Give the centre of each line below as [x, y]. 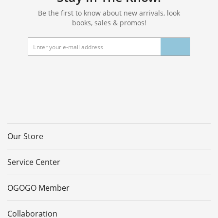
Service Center [34, 162]
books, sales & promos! [109, 22]
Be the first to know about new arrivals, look [109, 13]
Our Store [25, 136]
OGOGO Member [38, 188]
